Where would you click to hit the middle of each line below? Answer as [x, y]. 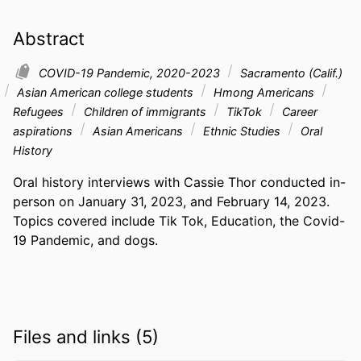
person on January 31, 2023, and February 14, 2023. [171, 202]
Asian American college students [105, 93]
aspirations [44, 131]
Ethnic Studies [242, 131]
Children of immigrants [145, 112]
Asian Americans [138, 131]
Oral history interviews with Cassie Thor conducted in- [179, 183]
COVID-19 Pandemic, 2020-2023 [131, 73]
